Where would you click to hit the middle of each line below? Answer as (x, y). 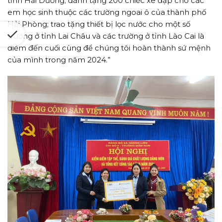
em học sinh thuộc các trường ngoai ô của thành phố (107, 12)
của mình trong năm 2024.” (59, 60)
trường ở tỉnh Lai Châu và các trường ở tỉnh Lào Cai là (106, 36)
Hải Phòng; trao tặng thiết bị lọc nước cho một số (99, 24)
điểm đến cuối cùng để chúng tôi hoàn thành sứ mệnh (109, 48)
